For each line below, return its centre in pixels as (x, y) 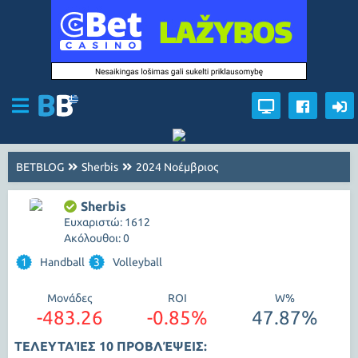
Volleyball (137, 262)
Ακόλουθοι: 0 (97, 238)
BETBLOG (40, 167)
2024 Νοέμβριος (177, 167)
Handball (62, 262)
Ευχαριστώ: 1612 (107, 222)
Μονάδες (70, 298)
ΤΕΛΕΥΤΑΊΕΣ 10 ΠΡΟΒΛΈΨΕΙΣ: (111, 346)
